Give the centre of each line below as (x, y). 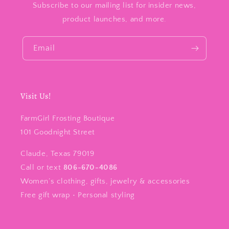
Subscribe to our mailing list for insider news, (114, 6)
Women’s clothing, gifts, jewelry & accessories (105, 181)
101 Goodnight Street (58, 132)
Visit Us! (36, 96)
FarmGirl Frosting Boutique (68, 119)
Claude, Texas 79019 (58, 154)
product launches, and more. (114, 19)
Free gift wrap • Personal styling (78, 195)
